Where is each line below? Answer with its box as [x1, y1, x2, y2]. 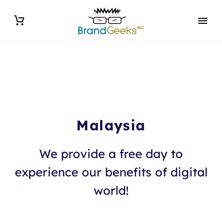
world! [93, 183, 129, 198]
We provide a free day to [39, 146, 183, 161]
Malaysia [76, 116, 146, 134]
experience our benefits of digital [14, 165, 208, 179]
